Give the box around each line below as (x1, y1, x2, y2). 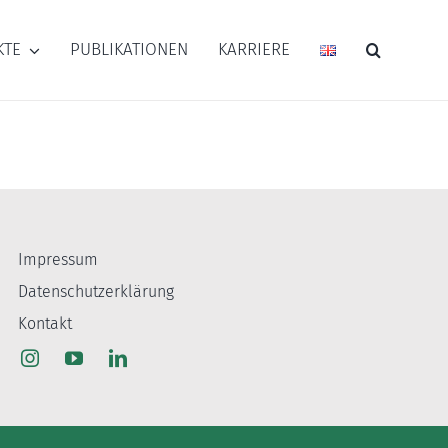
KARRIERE (218, 39, 291, 61)
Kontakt (17, 314, 72, 334)
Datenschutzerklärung (17, 282, 174, 302)
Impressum (17, 250, 98, 270)
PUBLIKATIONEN (70, 39, 189, 61)
